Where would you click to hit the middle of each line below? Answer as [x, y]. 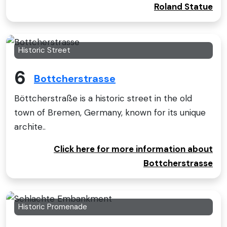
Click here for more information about [133, 149]
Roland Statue [183, 7]
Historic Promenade [53, 207]
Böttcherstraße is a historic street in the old [103, 99]
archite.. [30, 127]
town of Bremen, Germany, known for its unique [110, 113]
